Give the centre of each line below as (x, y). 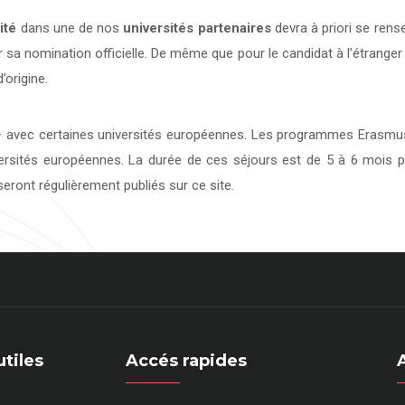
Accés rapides (186, 361)
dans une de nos (70, 28)
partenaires (234, 28)
